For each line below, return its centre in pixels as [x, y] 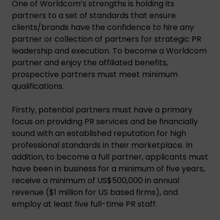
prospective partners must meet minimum [95, 74]
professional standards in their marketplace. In [102, 145]
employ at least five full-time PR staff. [84, 204]
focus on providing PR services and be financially [105, 121]
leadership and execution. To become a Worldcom [109, 51]
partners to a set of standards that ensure [94, 15]
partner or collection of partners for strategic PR [107, 39]
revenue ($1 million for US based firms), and [95, 192]
